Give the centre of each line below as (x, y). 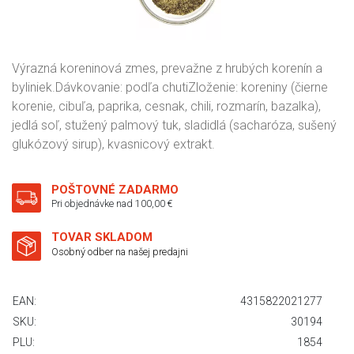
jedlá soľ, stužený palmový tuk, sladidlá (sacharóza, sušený (174, 125)
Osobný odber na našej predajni (120, 252)
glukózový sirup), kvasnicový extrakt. (113, 144)
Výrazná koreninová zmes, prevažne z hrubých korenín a (167, 68)
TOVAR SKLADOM (102, 237)
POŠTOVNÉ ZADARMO (115, 190)
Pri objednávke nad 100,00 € (112, 203)
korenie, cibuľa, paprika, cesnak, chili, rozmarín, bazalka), (166, 106)
